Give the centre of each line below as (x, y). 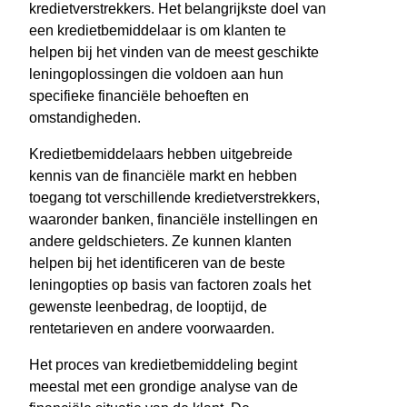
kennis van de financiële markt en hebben (163, 176)
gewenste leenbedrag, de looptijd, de (148, 307)
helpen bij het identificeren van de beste (157, 263)
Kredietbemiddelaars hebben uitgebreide (161, 154)
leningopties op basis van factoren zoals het (170, 285)
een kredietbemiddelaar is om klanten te (158, 31)
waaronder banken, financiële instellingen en (174, 220)
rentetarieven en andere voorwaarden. (152, 329)
